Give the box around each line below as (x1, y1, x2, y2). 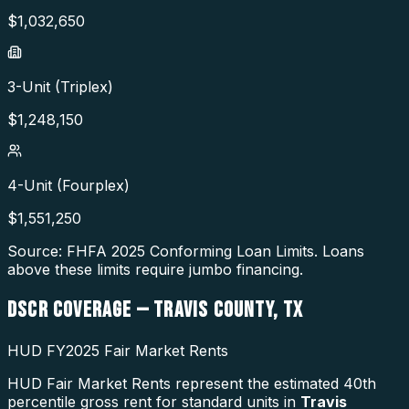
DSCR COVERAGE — (7, 297, 149, 324)
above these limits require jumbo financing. (7, 260, 303, 279)
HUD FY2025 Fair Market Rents (7, 341, 228, 361)
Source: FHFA (7, 242, 111, 261)
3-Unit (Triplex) (7, 78, 113, 97)
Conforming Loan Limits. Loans (145, 242, 364, 261)
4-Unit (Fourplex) (7, 176, 130, 195)
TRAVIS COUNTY (153, 297, 273, 324)
